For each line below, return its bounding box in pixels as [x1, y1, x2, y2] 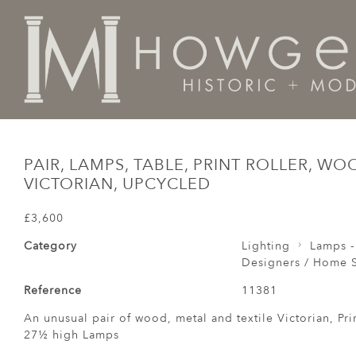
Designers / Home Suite [74, 103, 213, 118]
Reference [24, 283, 82, 298]
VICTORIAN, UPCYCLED [24, 173, 211, 195]
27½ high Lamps [24, 327, 119, 342]
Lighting [241, 238, 290, 253]
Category [24, 238, 77, 253]
